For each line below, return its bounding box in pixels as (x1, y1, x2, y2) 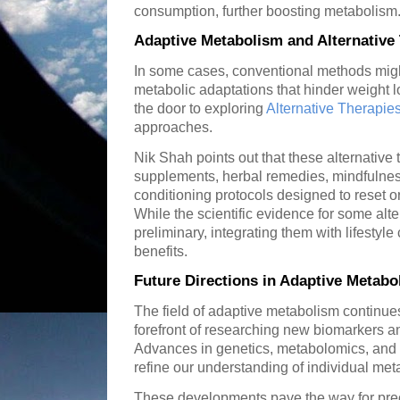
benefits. (134, 244, 187, 260)
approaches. (134, 120, 212, 136)
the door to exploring (134, 101, 266, 117)
